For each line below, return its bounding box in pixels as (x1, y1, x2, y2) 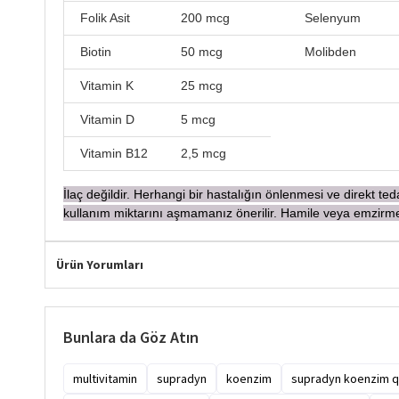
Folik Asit (77, 10, 130, 25)
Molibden (283, 44, 356, 59)
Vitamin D (77, 111, 134, 126)
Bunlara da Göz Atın (63, 326, 199, 347)
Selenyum (283, 10, 361, 25)
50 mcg (181, 44, 226, 59)
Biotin (77, 44, 111, 59)
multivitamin (73, 370, 137, 387)
